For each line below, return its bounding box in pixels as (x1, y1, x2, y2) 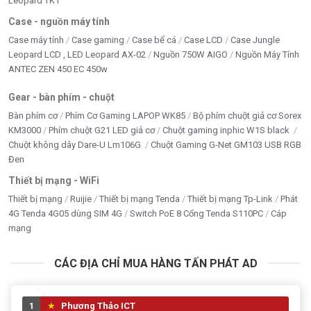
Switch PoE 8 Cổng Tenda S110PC (130, 208, 263, 219)
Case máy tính (8, 34, 64, 45)
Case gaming (72, 34, 124, 45)
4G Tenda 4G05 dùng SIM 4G (8, 208, 122, 219)
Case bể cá (132, 34, 176, 45)
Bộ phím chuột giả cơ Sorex (193, 110, 301, 121)
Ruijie (70, 193, 92, 204)
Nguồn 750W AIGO (153, 49, 228, 60)
